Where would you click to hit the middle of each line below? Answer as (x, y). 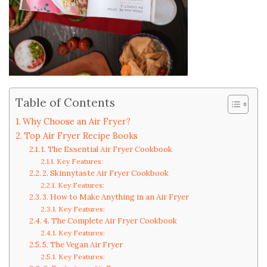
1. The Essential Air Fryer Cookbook (107, 149)
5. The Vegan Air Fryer (83, 244)
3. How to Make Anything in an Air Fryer (116, 197)
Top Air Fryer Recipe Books (80, 135)
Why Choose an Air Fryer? (76, 121)
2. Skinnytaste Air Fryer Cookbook (106, 173)
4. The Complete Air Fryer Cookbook (110, 221)
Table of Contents (65, 102)
